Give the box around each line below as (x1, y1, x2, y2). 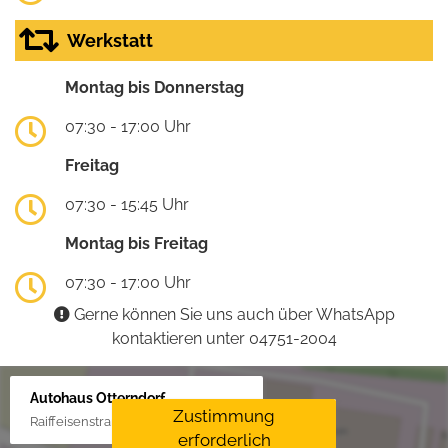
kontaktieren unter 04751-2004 (111, 329, 337, 348)
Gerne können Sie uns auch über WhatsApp (69, 305, 395, 324)
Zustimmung (173, 406, 275, 426)
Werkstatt (67, 30, 153, 51)
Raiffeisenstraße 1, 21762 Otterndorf (30, 414, 243, 429)
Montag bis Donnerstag (65, 78, 244, 97)
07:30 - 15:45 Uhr (65, 195, 189, 214)
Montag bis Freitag (65, 234, 208, 253)
